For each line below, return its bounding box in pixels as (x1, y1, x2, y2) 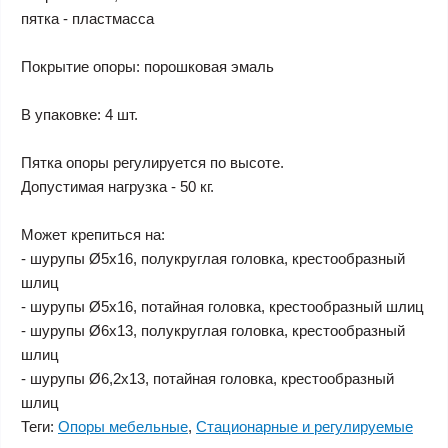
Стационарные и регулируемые (196, 418, 413, 435)
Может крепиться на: (21, 226, 165, 243)
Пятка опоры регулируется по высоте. (21, 154, 284, 171)
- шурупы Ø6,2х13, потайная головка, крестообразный (21, 370, 394, 387)
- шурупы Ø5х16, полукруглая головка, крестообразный (21, 250, 405, 267)
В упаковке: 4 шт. (21, 106, 138, 123)
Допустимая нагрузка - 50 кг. (21, 178, 214, 195)
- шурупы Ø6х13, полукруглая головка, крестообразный (21, 322, 405, 339)
